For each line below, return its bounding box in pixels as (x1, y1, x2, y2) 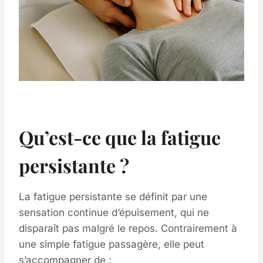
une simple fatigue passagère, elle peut (19, 238, 204, 250)
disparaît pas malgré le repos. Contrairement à (19, 222, 237, 234)
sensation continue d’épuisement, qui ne (19, 207, 209, 218)
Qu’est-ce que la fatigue (19, 124, 221, 150)
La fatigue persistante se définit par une (19, 191, 207, 203)
